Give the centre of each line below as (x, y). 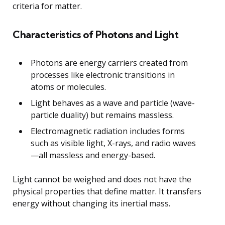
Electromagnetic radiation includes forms (108, 131)
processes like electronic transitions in (103, 75)
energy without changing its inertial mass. (91, 204)
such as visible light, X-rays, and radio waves (113, 143)
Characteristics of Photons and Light (95, 35)
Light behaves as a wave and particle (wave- (113, 103)
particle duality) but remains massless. (102, 115)
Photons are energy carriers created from (109, 63)
